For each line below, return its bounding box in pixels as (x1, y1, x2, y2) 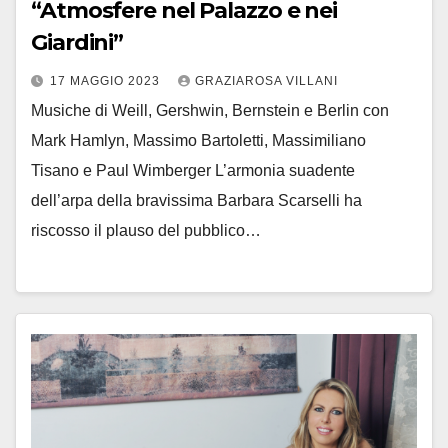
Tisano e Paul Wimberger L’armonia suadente (31, 161, 355, 179)
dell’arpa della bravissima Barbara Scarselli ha (31, 191, 362, 209)
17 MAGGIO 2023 (50, 73, 164, 88)
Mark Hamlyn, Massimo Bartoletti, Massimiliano (31, 131, 366, 149)
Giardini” (31, 28, 124, 56)
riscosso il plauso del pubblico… (31, 221, 261, 239)
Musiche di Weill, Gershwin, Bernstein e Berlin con (31, 101, 389, 119)
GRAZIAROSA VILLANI (195, 73, 338, 88)
